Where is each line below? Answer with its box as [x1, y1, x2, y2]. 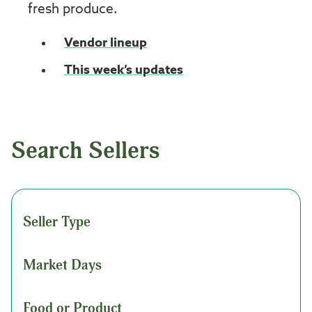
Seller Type [23, 212, 91, 231]
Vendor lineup [64, 36, 147, 49]
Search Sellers [11, 135, 159, 166]
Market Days [23, 256, 102, 274]
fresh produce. [28, 2, 118, 16]
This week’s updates [64, 63, 183, 77]
